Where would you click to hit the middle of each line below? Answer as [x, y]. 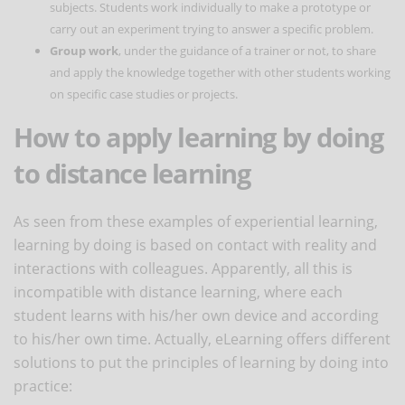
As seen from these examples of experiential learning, [196, 221]
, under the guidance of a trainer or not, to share [247, 50]
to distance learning [132, 173]
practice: [43, 386]
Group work [84, 50]
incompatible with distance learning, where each [178, 292]
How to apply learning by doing [198, 137]
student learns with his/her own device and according [196, 315]
